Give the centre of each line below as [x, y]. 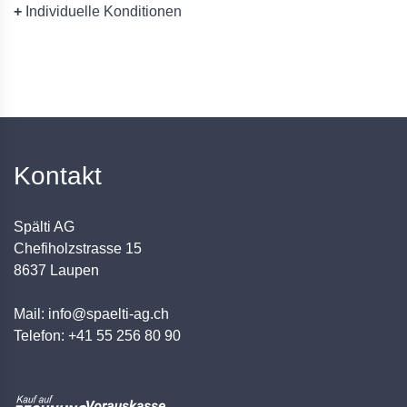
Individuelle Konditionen [102, 12]
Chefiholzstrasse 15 [78, 249]
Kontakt [58, 176]
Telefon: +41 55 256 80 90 [97, 336]
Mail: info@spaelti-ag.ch [91, 314]
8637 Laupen [56, 271]
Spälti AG [44, 227]
